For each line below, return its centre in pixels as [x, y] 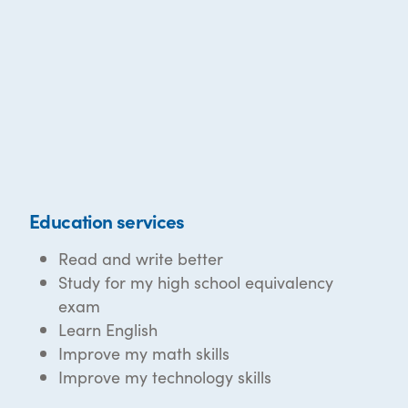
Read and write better [141, 258]
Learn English [108, 329]
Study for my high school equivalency [196, 281]
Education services [107, 220]
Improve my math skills [144, 352]
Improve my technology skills [165, 376]
